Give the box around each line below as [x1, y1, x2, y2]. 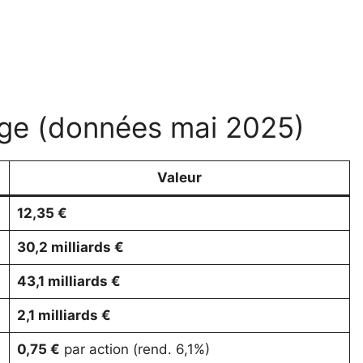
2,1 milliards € [16, 307, 111, 324]
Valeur [157, 169, 202, 186]
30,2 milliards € [16, 239, 124, 256]
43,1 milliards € [16, 273, 121, 290]
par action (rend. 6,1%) [59, 341, 210, 358]
